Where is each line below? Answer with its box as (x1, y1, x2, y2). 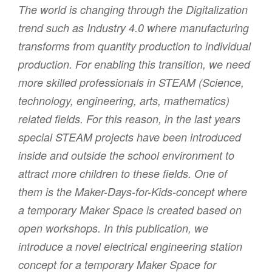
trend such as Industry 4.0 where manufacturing (18, 20, 249, 36)
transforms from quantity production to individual (18, 38, 251, 54)
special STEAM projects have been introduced (18, 129, 241, 145)
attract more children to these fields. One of (18, 166, 227, 182)
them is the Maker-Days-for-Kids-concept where (18, 184, 247, 200)
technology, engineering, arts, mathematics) (18, 93, 229, 109)
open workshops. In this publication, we (18, 220, 208, 236)
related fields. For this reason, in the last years (18, 111, 240, 127)
